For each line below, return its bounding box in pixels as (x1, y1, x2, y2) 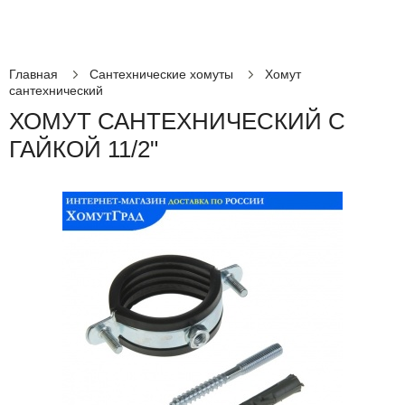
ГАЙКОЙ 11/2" (9, 136, 158, 163)
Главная (9, 67, 58, 81)
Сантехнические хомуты (89, 67, 233, 81)
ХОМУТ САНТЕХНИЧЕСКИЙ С (9, 108, 345, 135)
